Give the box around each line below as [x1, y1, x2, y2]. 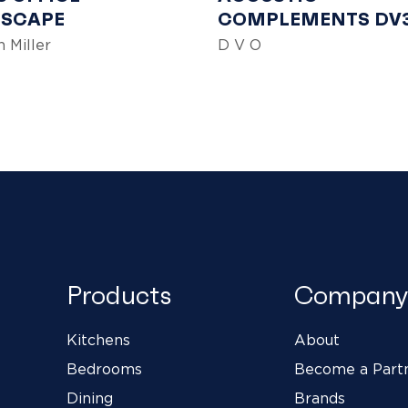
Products [66, 279, 172, 311]
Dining [66, 391, 114, 406]
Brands [293, 391, 345, 406]
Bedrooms [66, 362, 143, 377]
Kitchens [66, 332, 131, 348]
